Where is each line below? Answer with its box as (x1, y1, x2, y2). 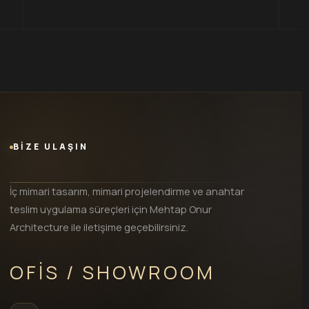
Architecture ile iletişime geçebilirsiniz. (10, 221, 188, 235)
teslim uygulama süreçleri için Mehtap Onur (10, 203, 212, 217)
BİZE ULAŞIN (13, 141, 88, 153)
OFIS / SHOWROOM (10, 259, 215, 286)
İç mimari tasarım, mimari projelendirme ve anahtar (10, 185, 244, 199)
